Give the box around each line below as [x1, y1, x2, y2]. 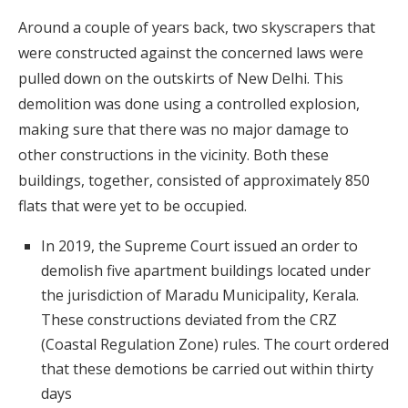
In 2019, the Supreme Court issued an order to [41, 236, 358, 257]
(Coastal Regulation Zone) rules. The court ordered [41, 334, 389, 355]
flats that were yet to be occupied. [18, 196, 247, 217]
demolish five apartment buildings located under [41, 260, 371, 281]
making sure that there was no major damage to [18, 119, 349, 140]
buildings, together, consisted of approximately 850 [18, 170, 370, 191]
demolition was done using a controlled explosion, [18, 94, 360, 115]
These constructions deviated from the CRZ [41, 310, 337, 331]
